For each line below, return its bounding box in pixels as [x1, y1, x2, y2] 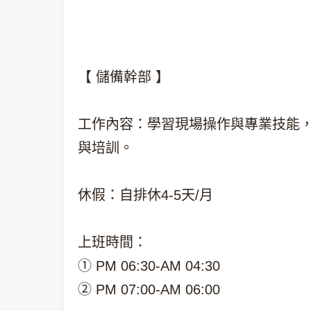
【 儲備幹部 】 [78, 69, 169, 85]
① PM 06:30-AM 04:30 [78, 258, 220, 274]
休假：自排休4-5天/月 [78, 187, 213, 203]
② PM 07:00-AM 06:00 [78, 282, 220, 297]
